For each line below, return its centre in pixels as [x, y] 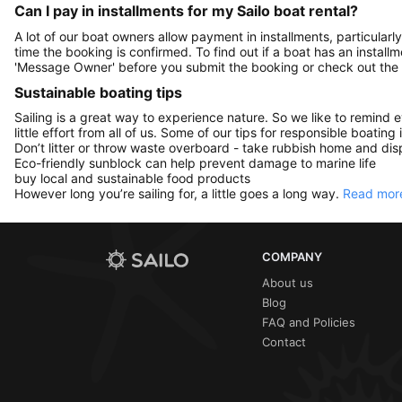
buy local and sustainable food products [132, 179]
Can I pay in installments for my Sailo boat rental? [186, 11]
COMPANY [292, 257]
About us [288, 283]
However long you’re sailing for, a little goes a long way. [179, 194]
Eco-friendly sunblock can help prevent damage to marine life [195, 163]
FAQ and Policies [309, 323]
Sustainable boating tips [98, 92]
